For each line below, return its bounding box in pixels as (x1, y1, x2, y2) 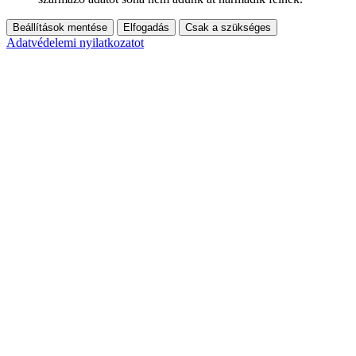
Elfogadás (123, 21, 169, 33)
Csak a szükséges (185, 21, 271, 33)
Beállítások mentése (13, 21, 107, 33)
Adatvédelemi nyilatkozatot (6, 35, 144, 49)
